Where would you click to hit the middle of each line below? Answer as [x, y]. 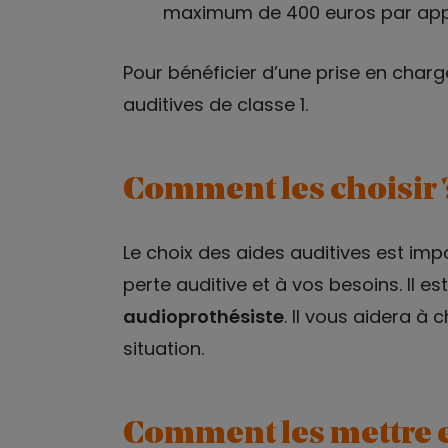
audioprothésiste [203, 317]
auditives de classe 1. [215, 105]
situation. [163, 349]
